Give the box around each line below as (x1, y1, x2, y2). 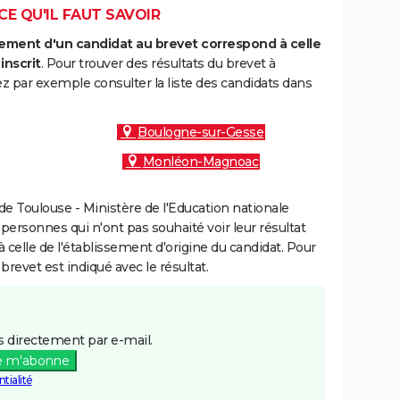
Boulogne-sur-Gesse (137, 124, 263, 140)
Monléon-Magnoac (142, 154, 259, 170)
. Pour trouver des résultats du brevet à (40, 55, 276, 71)
